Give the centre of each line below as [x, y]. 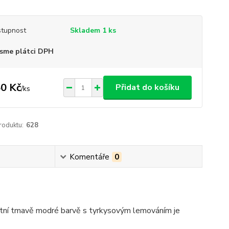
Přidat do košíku [147, 87]
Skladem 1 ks [93, 30]
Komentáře [89, 157]
